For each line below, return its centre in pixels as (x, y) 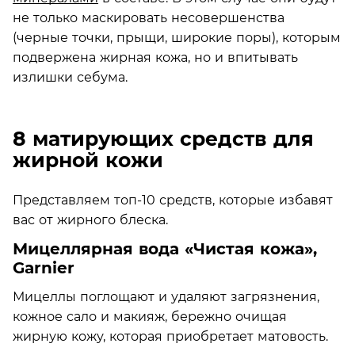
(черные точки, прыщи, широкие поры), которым (177, 37)
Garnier (44, 267)
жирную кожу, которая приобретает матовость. (170, 336)
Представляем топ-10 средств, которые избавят (173, 200)
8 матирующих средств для (163, 139)
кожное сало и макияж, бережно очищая (150, 316)
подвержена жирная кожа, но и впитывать (155, 57)
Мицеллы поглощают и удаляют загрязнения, (166, 296)
